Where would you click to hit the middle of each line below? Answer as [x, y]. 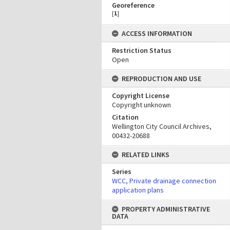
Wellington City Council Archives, [162, 126]
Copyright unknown [141, 105]
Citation [125, 117]
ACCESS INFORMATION [157, 33]
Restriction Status [142, 50]
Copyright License [141, 95]
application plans [138, 190]
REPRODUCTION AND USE [161, 79]
